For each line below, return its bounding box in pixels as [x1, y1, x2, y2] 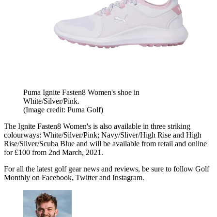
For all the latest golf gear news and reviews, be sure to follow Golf [4, 164, 209, 173]
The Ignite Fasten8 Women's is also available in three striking [4, 122, 190, 130]
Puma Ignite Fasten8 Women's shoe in [23, 88, 139, 96]
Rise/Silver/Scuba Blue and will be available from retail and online [4, 139, 207, 148]
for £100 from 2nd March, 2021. [4, 148, 103, 156]
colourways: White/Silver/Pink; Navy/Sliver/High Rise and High [4, 130, 201, 139]
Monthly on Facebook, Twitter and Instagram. [4, 173, 144, 182]
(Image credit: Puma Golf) [23, 105, 103, 114]
